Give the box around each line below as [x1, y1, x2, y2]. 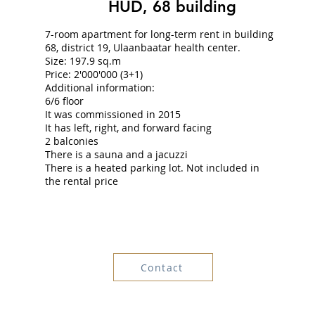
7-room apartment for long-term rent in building [44, 27, 274, 41]
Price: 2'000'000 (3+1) [44, 67, 143, 81]
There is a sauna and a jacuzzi [44, 148, 188, 161]
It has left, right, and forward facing [44, 121, 212, 134]
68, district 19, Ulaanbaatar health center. [44, 41, 240, 54]
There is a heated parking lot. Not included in [44, 161, 259, 174]
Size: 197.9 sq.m [44, 54, 121, 67]
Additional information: [44, 81, 155, 94]
